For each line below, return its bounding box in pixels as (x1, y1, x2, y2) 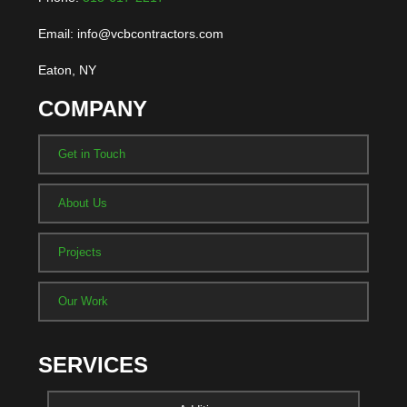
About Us (58, 196, 108, 210)
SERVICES (38, 352, 149, 377)
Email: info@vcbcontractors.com (38, 26, 224, 41)
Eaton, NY (38, 63, 97, 77)
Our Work (58, 294, 109, 308)
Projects (58, 245, 103, 259)
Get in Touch (58, 147, 126, 161)
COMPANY (38, 96, 148, 121)
